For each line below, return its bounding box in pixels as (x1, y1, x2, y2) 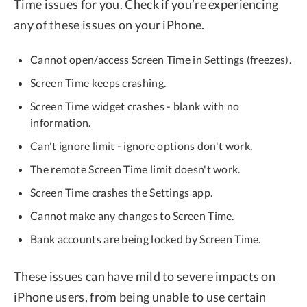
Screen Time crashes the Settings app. (30, 185, 213, 199)
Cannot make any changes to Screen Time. (30, 208, 234, 222)
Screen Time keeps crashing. (30, 75, 167, 89)
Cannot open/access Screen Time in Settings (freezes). (30, 52, 291, 66)
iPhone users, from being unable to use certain (14, 288, 267, 304)
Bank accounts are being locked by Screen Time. (30, 232, 261, 245)
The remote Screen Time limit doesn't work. (30, 162, 241, 175)
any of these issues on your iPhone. (14, 16, 205, 32)
